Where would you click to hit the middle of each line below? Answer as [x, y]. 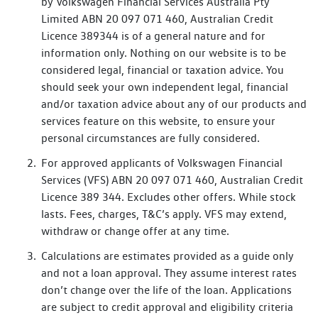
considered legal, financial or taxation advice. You [163, 70]
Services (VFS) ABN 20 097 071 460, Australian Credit [172, 180]
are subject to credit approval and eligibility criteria [167, 307]
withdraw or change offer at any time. [135, 231]
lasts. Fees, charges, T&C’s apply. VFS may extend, [164, 214]
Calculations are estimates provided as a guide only [168, 256]
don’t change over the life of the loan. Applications [166, 290]
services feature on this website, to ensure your [158, 121]
